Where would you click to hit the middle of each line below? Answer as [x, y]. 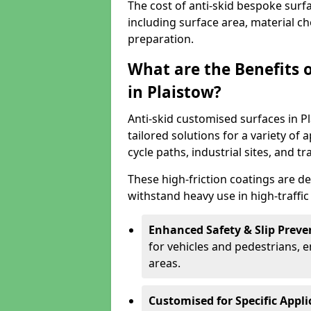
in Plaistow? [175, 92]
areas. [165, 263]
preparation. [161, 39]
